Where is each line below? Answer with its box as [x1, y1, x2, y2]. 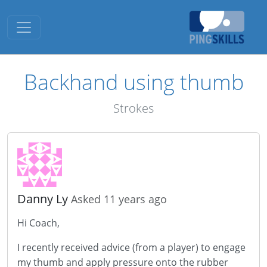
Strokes [113, 100, 154, 116]
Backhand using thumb [23, 67, 244, 96]
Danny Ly [17, 191, 71, 207]
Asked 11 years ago [71, 192, 167, 206]
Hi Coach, [17, 216, 60, 229]
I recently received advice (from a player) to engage [17, 241, 246, 254]
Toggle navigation [14, 15, 111, 32]
